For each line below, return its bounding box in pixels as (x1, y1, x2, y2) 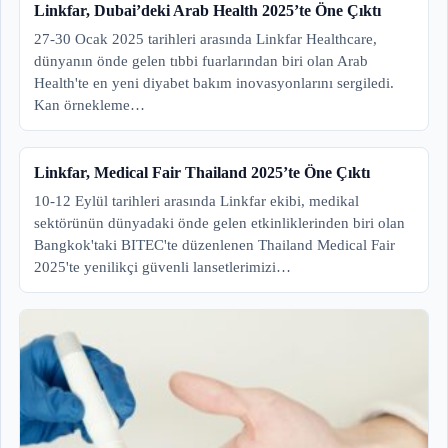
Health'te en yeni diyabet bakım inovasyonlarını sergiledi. (34, 75, 394, 92)
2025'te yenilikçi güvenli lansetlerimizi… (34, 259, 291, 276)
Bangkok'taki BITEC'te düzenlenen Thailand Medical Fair (34, 237, 395, 254)
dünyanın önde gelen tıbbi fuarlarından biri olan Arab (34, 53, 368, 70)
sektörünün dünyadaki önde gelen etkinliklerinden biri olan (34, 215, 405, 232)
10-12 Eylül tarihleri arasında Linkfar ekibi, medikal (34, 193, 359, 210)
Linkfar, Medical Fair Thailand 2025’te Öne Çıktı (34, 164, 370, 182)
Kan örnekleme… (34, 97, 145, 114)
